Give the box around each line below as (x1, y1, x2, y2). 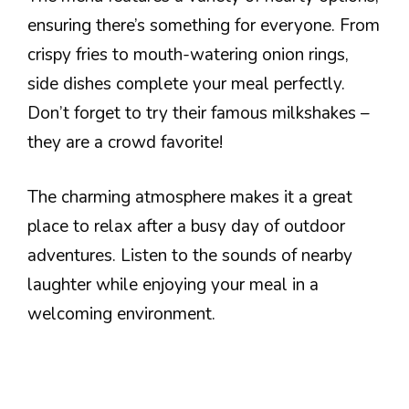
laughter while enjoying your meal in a (27, 273, 319, 297)
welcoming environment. (27, 302, 215, 326)
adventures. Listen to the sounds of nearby (27, 244, 352, 267)
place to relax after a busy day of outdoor (27, 215, 345, 238)
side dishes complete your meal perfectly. (27, 71, 345, 96)
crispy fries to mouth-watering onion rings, (27, 42, 349, 67)
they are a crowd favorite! (27, 130, 223, 154)
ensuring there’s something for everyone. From (27, 13, 380, 37)
